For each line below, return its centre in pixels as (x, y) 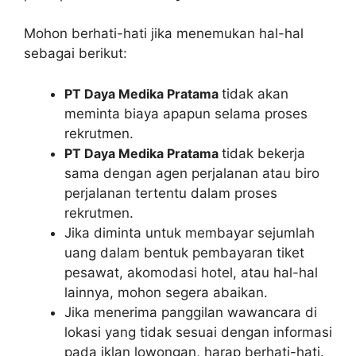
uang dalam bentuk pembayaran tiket (184, 252)
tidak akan (255, 93)
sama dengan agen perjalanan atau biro (192, 173)
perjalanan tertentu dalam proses (171, 193)
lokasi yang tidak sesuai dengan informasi (198, 332)
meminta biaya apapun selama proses (186, 113)
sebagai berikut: (75, 53)
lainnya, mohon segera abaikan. (166, 292)
